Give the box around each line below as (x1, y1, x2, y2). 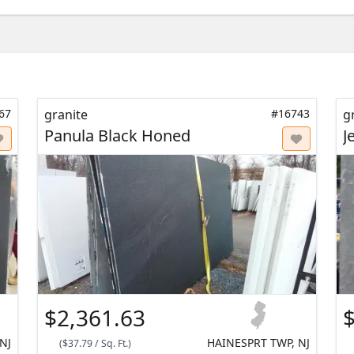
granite (44, 106, 88, 124)
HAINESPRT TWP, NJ (206, 335, 310, 351)
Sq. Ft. (100, 337, 128, 351)
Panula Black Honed (44, 125, 191, 147)
